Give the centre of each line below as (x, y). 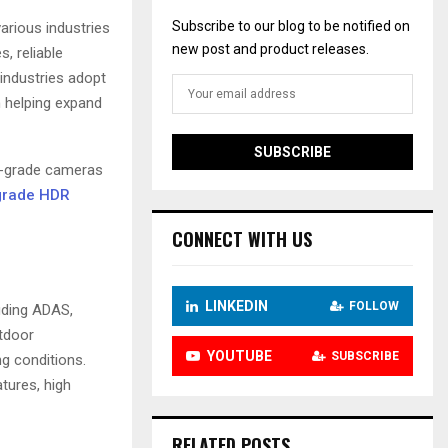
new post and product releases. (270, 48)
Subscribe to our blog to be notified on (290, 25)
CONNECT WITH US (241, 238)
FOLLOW (374, 305)
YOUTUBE (239, 355)
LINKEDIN (236, 305)
